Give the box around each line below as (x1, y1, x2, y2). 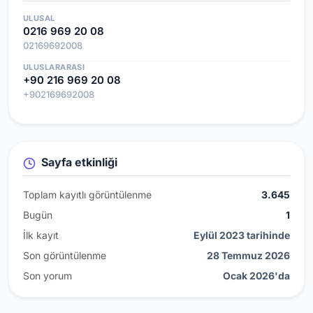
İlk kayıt (23, 228, 59, 241)
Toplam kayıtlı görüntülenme (23, 188, 152, 201)
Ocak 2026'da (223, 269, 290, 282)
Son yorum (23, 269, 72, 282)
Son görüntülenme (23, 249, 106, 261)
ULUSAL (23, 13, 55, 23)
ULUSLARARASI (23, 61, 85, 72)
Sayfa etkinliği (38, 154, 117, 169)
